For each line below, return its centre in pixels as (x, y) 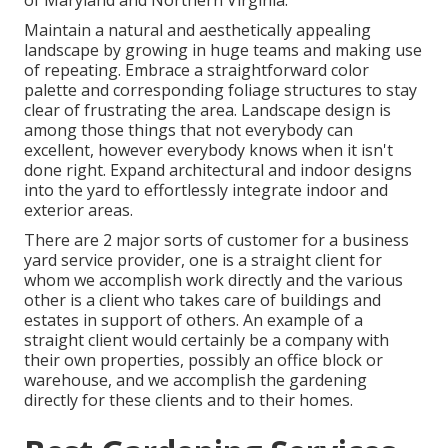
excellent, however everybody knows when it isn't (208, 150)
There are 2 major (94, 240)
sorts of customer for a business (286, 240)
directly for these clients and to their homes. (188, 400)
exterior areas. (78, 210)
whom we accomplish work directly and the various (213, 280)
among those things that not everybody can (188, 130)
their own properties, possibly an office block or (203, 360)
